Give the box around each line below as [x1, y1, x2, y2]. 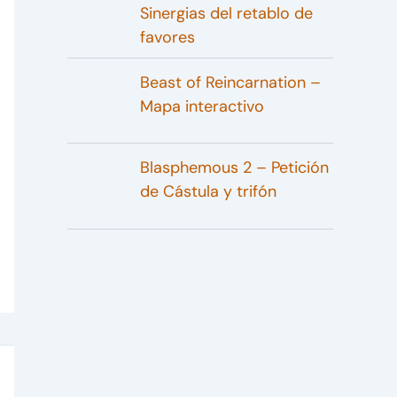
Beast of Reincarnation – [139, 71, 321, 93]
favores [139, 27, 195, 49]
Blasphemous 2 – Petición [139, 156, 329, 178]
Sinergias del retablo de [139, 3, 313, 25]
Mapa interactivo [139, 95, 264, 117]
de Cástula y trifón [139, 180, 276, 202]
